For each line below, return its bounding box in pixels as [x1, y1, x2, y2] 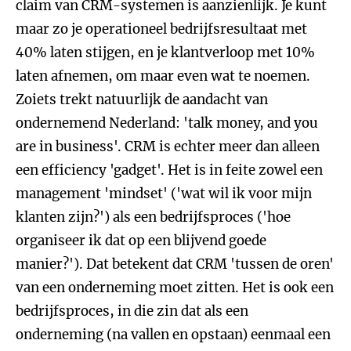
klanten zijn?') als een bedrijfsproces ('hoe [16, 208, 291, 226]
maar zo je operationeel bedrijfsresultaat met [16, 20, 307, 38]
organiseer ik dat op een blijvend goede [16, 232, 266, 249]
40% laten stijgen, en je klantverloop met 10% [16, 44, 315, 61]
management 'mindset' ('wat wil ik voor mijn [16, 185, 312, 202]
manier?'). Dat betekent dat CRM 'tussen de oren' [16, 255, 334, 273]
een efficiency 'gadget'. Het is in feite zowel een [16, 161, 323, 179]
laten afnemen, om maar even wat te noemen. [16, 67, 310, 85]
